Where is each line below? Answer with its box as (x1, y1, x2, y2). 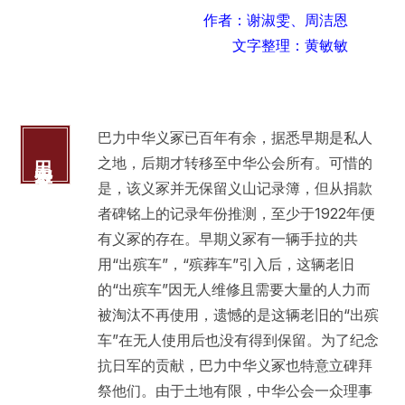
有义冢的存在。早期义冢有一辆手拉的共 (97, 230, 358, 249)
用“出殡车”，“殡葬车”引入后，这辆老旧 (97, 255, 354, 274)
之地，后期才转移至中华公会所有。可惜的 (97, 154, 372, 173)
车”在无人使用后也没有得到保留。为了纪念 (97, 331, 379, 350)
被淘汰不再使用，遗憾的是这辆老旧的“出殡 (97, 306, 379, 325)
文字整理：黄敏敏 (232, 36, 349, 55)
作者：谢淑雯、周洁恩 (203, 11, 349, 30)
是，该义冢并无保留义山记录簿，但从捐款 (97, 179, 372, 198)
